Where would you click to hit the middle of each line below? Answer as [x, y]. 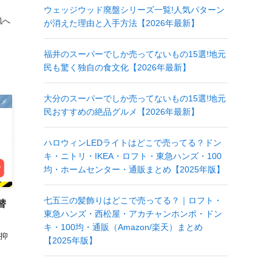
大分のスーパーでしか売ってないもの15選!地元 [135, 98]
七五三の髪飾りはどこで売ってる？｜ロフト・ [133, 200]
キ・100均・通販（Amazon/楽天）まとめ [123, 227]
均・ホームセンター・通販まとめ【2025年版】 [134, 169]
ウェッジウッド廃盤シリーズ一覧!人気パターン [134, 9]
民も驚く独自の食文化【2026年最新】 [117, 67]
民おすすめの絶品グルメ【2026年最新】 [121, 111]
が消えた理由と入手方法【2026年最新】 [121, 23]
